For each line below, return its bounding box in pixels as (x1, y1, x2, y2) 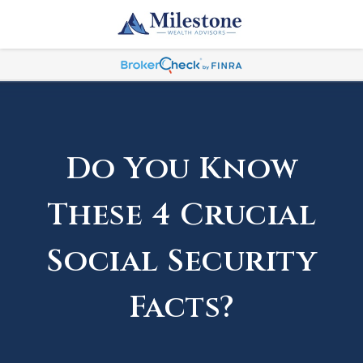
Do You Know (65, 148, 298, 190)
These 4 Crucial (46, 194, 317, 236)
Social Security (45, 241, 318, 282)
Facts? (128, 287, 235, 328)
